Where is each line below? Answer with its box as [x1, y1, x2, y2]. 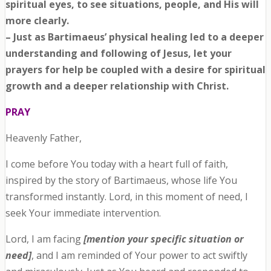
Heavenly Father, [5, 131, 82, 145]
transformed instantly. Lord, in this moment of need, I [5, 190, 248, 204]
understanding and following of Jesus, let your [5, 47, 232, 60]
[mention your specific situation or [83, 232, 244, 246]
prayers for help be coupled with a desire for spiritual [5, 63, 266, 77]
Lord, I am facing [5, 232, 83, 246]
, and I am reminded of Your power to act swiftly [31, 249, 247, 263]
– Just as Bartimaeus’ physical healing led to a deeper [5, 30, 264, 44]
